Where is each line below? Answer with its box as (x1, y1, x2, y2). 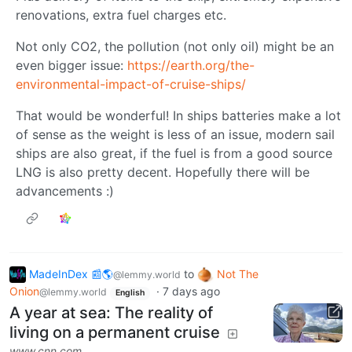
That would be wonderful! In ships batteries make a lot (16, 107, 341, 123)
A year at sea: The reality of (9, 303, 213, 323)
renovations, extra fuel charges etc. (16, 6, 226, 23)
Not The (217, 266, 258, 280)
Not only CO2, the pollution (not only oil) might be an (16, 38, 334, 54)
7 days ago (162, 284, 220, 299)
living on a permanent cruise (9, 323, 220, 343)
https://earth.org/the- (127, 57, 255, 73)
